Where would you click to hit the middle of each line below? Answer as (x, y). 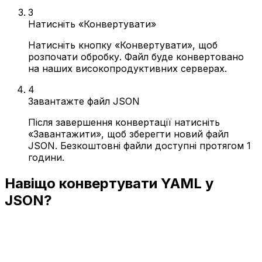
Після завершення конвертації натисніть (124, 122)
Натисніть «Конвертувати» (92, 24)
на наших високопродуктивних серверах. (127, 68)
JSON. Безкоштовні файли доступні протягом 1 (139, 145)
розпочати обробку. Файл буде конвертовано (136, 56)
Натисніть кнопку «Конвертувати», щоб (123, 45)
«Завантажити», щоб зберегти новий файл (128, 134)
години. (46, 157)
